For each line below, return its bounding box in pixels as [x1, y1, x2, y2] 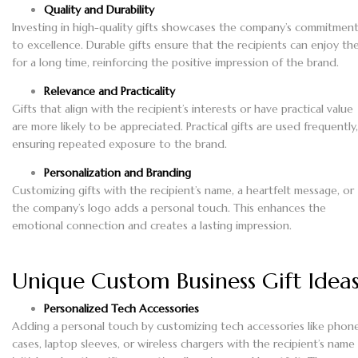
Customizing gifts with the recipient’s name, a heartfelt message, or [12, 183, 354, 198]
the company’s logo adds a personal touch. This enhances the [12, 201, 326, 216]
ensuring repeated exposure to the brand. [12, 137, 227, 152]
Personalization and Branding [44, 165, 191, 181]
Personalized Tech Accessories [44, 301, 199, 316]
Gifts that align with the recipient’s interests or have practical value [12, 101, 353, 117]
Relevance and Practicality [44, 84, 175, 99]
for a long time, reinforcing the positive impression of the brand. [12, 55, 339, 70]
